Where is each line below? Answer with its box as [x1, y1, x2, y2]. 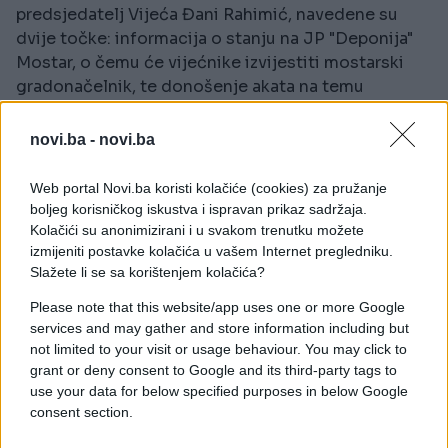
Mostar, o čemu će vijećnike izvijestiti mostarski [16, 51, 404, 73]
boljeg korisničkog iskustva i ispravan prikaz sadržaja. [30, 201, 367, 217]
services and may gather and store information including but [30, 320, 409, 336]
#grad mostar [40, 247, 159, 269]
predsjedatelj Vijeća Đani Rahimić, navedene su [16, 3, 398, 25]
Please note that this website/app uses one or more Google [30, 299, 405, 315]
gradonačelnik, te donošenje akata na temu [16, 75, 364, 97]
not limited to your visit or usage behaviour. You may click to [30, 341, 407, 357]
